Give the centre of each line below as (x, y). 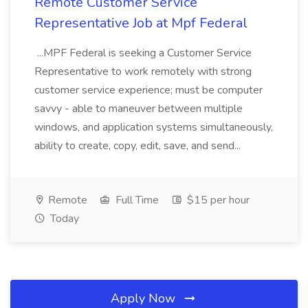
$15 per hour (217, 200)
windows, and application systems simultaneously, (154, 127)
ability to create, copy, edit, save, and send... (139, 146)
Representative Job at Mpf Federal (141, 23)
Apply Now (145, 298)
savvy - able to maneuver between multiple (139, 109)
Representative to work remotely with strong (143, 71)
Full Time (136, 200)
